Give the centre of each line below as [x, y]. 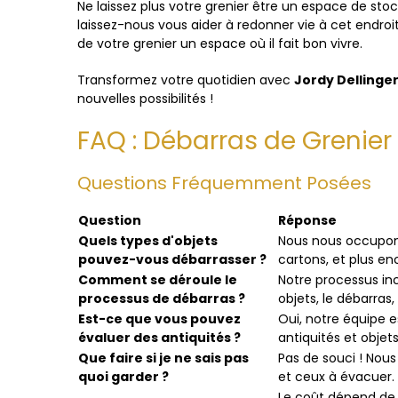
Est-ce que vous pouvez [159, 319]
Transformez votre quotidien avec [186, 80]
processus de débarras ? [162, 298]
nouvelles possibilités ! [145, 99]
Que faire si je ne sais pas [163, 358]
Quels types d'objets [148, 241]
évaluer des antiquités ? [159, 338]
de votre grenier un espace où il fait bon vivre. [220, 44]
